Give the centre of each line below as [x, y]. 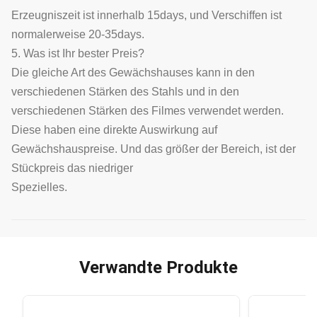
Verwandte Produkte [158, 268]
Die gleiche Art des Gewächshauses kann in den [133, 73]
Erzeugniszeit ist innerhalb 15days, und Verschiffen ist [146, 16]
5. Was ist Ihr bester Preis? [78, 54]
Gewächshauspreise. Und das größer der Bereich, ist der [154, 149]
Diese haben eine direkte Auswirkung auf [114, 130]
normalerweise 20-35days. [78, 35]
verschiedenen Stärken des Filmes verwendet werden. [148, 111]
